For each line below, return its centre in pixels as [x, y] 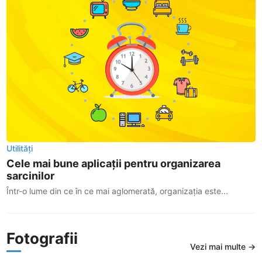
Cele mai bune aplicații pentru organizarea [114, 163]
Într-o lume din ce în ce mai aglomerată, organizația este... [118, 191]
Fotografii [42, 239]
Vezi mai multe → [223, 246]
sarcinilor [31, 175]
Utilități [20, 148]
